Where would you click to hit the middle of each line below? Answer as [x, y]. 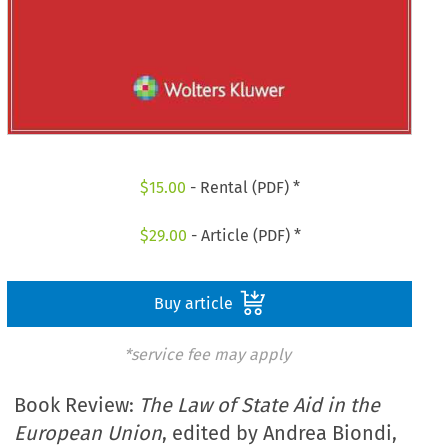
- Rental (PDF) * [243, 188]
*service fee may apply [207, 354]
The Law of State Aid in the [260, 405]
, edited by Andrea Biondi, [280, 433]
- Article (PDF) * [243, 235]
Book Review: [77, 405]
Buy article [195, 303]
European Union [88, 433]
